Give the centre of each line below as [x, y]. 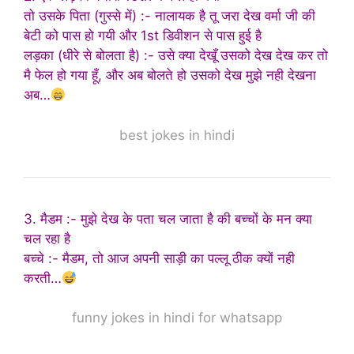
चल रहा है [47, 238]
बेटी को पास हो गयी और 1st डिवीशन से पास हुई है [143, 36]
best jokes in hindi [177, 135]
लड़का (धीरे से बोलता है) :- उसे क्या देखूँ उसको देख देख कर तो [176, 56]
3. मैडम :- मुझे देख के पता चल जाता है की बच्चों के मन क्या [168, 218]
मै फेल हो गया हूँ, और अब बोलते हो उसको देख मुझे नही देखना [170, 75]
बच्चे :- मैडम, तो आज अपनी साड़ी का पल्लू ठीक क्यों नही [159, 258]
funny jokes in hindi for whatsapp [177, 318]
